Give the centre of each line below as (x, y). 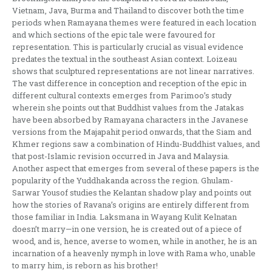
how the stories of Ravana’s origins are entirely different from (131, 204)
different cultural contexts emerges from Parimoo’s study (122, 95)
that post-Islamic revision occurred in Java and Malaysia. (121, 156)
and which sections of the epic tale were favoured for (114, 34)
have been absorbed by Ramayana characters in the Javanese (130, 119)
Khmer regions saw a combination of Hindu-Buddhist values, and (136, 144)
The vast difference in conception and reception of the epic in (129, 83)
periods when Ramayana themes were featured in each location (134, 22)
